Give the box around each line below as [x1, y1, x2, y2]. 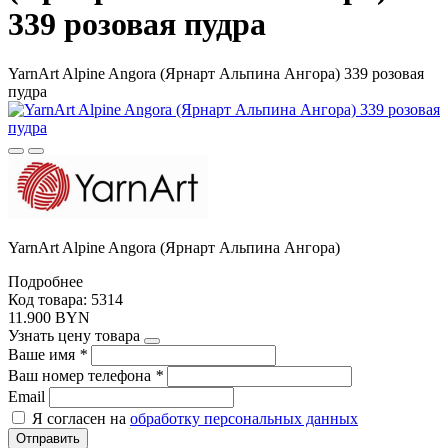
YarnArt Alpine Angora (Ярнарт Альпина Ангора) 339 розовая [8, 64, 424, 82]
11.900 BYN [8, 308, 90, 326]
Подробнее [8, 272, 83, 290]
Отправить [16, 430, 80, 446]
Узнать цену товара [8, 326, 140, 344]
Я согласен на [32, 409, 130, 427]
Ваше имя [8, 345, 79, 363]
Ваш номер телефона [8, 366, 155, 384]
